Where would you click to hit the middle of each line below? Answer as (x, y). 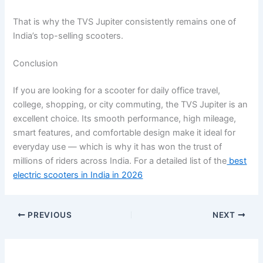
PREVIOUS (49, 215)
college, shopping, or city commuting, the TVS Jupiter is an (131, 105)
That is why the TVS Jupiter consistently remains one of (125, 21)
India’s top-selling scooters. (68, 36)
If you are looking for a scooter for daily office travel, (117, 91)
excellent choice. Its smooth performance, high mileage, (125, 119)
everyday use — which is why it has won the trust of (118, 147)
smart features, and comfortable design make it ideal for (124, 133)
